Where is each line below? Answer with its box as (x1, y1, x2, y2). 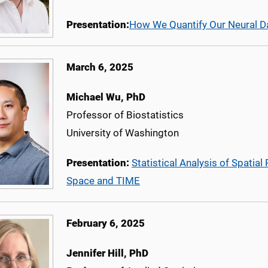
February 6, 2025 (66, 217, 145, 230)
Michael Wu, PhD (66, 91, 145, 103)
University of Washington (66, 127, 179, 139)
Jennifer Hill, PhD (66, 247, 148, 260)
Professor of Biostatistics (66, 109, 184, 121)
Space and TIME (66, 175, 140, 187)
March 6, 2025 (66, 61, 133, 74)
